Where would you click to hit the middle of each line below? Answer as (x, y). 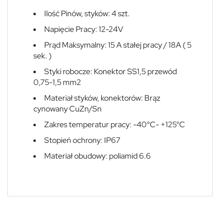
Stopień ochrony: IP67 (82, 140)
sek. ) (42, 55)
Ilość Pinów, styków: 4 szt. (87, 13)
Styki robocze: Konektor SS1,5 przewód (110, 71)
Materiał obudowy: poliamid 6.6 (97, 156)
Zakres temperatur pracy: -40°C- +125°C (115, 124)
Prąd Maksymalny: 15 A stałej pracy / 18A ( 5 (118, 45)
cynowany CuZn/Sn (68, 109)
